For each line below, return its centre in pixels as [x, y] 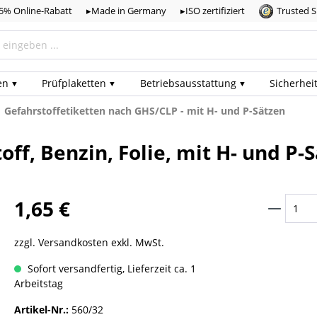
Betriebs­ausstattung [188, 83]
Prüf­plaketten [74, 83]
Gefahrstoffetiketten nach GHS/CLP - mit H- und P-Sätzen [144, 110]
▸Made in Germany [126, 10]
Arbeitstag [39, 283]
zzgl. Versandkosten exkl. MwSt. [89, 242]
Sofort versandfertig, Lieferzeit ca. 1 [110, 268]
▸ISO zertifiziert [213, 10]
